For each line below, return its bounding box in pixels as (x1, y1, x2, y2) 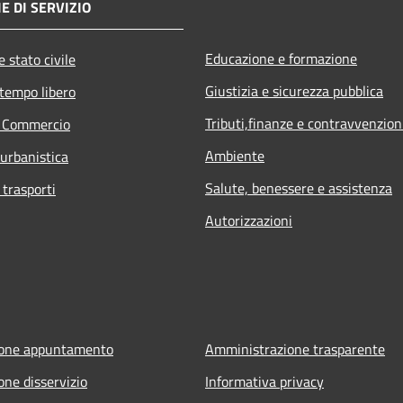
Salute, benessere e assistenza (205, 176, 392, 199)
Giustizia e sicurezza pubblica (205, 79, 383, 102)
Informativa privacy (205, 370, 324, 392)
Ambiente (205, 144, 264, 166)
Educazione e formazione (205, 47, 357, 69)
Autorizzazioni (205, 209, 292, 231)
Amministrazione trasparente (205, 337, 385, 360)
